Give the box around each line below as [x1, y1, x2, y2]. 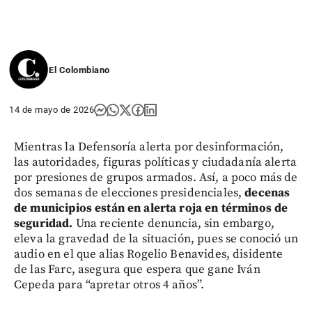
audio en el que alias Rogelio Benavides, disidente [14, 246, 283, 262]
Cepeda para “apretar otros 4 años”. [14, 276, 205, 292]
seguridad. [14, 215, 76, 231]
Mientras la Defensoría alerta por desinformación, [14, 139, 284, 155]
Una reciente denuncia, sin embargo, [75, 215, 274, 231]
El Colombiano [49, 64, 110, 75]
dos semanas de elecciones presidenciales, [14, 185, 245, 201]
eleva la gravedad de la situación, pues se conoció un [14, 231, 298, 247]
